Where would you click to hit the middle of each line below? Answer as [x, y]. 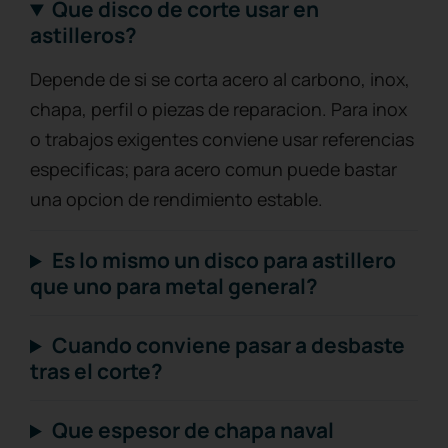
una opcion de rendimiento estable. [176, 199]
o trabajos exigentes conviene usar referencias [222, 139]
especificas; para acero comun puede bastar [213, 169]
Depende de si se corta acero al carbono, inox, [220, 79]
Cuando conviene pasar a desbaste [229, 345]
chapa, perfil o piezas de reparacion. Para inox [218, 109]
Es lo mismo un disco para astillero [224, 260]
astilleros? [83, 35]
